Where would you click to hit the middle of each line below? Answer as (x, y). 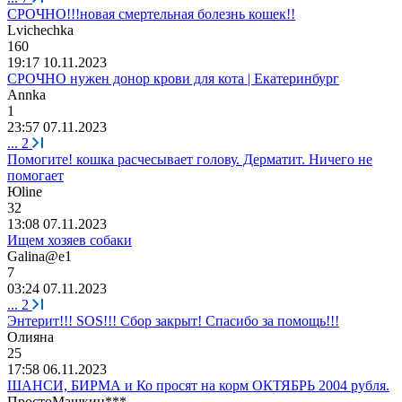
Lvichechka (40, 30)
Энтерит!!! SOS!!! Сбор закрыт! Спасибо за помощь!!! (173, 320)
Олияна (31, 336)
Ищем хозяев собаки (70, 240)
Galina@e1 (39, 256)
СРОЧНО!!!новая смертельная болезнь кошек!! (151, 13)
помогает (35, 175)
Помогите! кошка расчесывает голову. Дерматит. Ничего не (190, 159)
